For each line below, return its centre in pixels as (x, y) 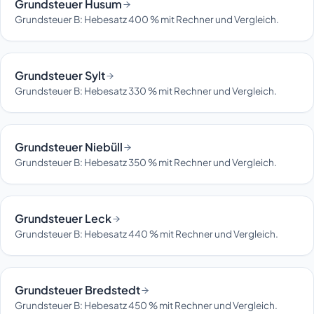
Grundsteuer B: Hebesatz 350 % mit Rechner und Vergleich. (146, 163)
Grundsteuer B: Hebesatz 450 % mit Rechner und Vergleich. (146, 306)
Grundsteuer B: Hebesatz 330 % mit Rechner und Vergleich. (146, 91)
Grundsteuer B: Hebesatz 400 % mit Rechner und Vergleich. (147, 20)
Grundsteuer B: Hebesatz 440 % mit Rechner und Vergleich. (146, 234)
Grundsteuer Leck (63, 219)
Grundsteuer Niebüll (69, 147)
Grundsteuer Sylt (60, 76)
